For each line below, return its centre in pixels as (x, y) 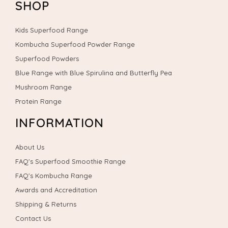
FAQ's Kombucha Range (54, 176)
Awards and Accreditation (56, 190)
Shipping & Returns (46, 204)
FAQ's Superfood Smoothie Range (70, 161)
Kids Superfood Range (52, 30)
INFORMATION (60, 123)
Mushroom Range (44, 87)
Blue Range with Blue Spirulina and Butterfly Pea (94, 73)
